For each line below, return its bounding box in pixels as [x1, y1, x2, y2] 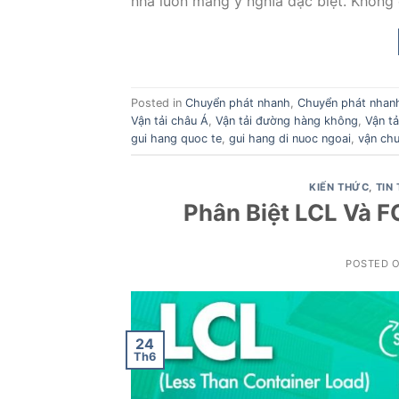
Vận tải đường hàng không [216, 113, 358, 127]
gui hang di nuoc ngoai [229, 131, 351, 145]
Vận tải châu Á [131, 113, 208, 127]
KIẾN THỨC [309, 181, 370, 194]
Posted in [131, 95, 185, 110]
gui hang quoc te [131, 131, 222, 145]
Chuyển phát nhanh [185, 95, 290, 110]
